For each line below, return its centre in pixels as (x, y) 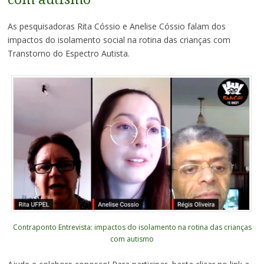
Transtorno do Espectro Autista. (68, 54)
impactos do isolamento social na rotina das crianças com (119, 40)
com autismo (132, 239)
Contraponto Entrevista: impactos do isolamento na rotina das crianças (132, 227)
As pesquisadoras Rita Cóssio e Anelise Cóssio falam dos (116, 27)
